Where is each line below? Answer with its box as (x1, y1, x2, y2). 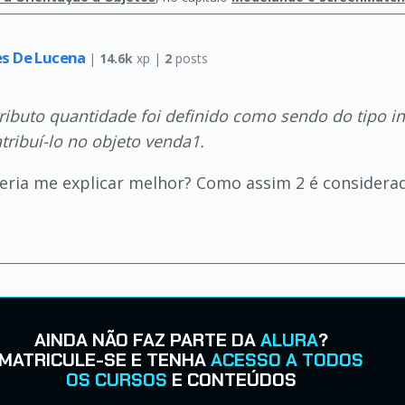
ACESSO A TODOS (211, 348, 363, 372)
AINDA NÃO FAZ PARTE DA (33, 328, 260, 352)
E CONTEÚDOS (166, 368, 297, 391)
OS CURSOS (65, 368, 167, 391)
